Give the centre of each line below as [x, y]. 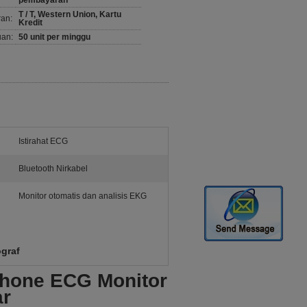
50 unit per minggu [54, 37]
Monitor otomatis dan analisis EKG [83, 196]
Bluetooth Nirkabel [53, 169]
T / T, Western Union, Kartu [70, 14]
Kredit [30, 23]
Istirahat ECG [43, 141]
